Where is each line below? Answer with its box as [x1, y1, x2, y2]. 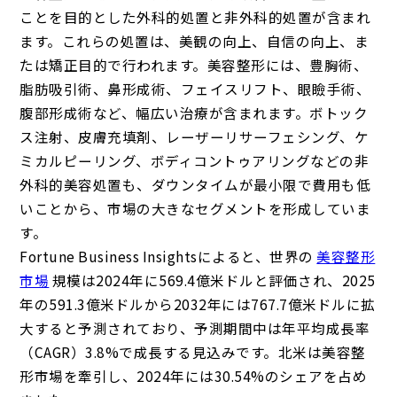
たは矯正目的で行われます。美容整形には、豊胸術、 [19, 54, 369, 74]
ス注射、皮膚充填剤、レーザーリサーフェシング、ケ [19, 126, 370, 146]
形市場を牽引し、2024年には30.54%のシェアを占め [19, 365, 368, 385]
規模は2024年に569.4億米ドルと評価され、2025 [49, 269, 376, 290]
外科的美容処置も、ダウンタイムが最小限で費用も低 [19, 174, 371, 194]
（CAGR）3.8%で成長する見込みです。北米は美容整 [19, 341, 366, 362]
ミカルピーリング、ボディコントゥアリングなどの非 [19, 150, 370, 170]
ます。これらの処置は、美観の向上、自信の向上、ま [19, 30, 370, 51]
